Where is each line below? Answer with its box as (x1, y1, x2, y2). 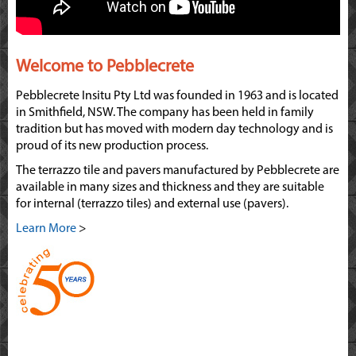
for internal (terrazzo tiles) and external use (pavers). (16, 198, 288, 211)
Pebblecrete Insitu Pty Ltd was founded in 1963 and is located (16, 90, 339, 103)
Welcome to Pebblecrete (16, 58, 194, 77)
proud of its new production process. (16, 140, 208, 153)
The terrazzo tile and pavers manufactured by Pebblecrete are (16, 164, 339, 178)
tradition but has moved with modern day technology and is (16, 123, 333, 137)
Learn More (16, 222, 76, 236)
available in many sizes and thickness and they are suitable (16, 181, 324, 195)
